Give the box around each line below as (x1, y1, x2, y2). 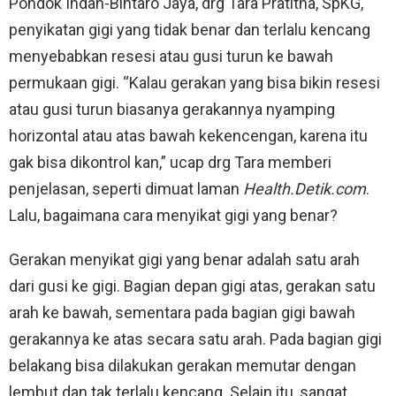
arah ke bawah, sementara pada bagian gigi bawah (9, 302, 355, 322)
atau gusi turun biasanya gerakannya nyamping (9, 99, 335, 118)
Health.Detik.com (243, 179, 366, 198)
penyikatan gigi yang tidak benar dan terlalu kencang (9, 19, 370, 39)
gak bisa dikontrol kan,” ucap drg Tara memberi (9, 152, 331, 171)
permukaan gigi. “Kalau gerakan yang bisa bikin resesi (9, 72, 380, 92)
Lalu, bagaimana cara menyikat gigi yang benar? (9, 205, 338, 225)
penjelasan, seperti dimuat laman (9, 179, 243, 198)
